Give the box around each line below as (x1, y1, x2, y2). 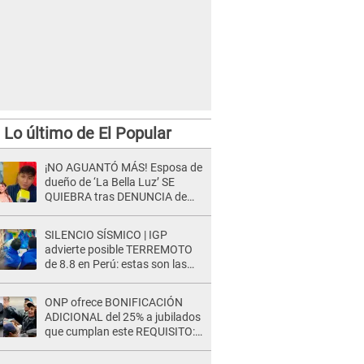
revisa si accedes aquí (45, 340, 154, 353)
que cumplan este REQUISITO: (45, 325, 195, 338)
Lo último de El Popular (3, 123, 171, 143)
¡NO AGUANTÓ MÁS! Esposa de (45, 161, 202, 174)
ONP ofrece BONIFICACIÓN (45, 296, 183, 309)
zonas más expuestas (45, 272, 154, 285)
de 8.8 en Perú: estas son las (45, 258, 187, 271)
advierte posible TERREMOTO (45, 243, 193, 256)
